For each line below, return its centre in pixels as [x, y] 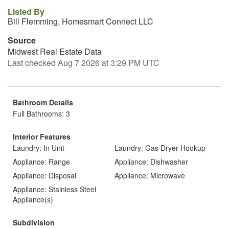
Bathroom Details [43, 102]
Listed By [26, 12]
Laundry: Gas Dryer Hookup [160, 148]
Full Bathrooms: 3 [41, 113]
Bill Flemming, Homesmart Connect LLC [81, 21]
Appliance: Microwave [150, 175]
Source [22, 40]
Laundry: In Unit [39, 148]
